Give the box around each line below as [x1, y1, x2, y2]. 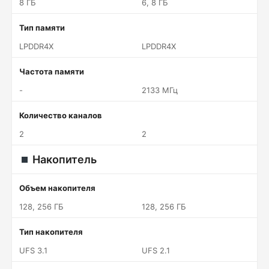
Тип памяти [19, 23, 65, 32]
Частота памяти [19, 67, 84, 76]
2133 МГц [142, 85, 178, 95]
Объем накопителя [19, 183, 95, 193]
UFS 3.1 [19, 246, 47, 255]
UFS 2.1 [142, 246, 170, 255]
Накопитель [32, 153, 97, 166]
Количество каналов [19, 110, 102, 120]
